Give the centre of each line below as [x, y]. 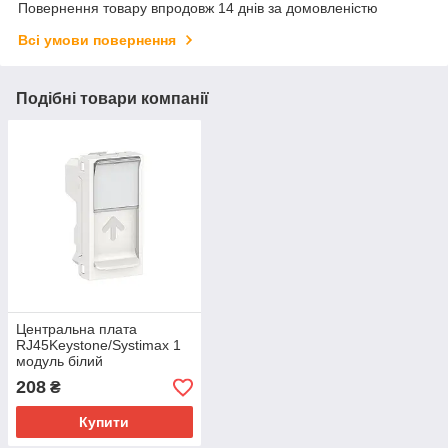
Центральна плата [76, 329]
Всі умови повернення [97, 39]
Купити [104, 422]
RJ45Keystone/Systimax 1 [98, 345]
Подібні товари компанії [112, 98]
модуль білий [59, 361]
